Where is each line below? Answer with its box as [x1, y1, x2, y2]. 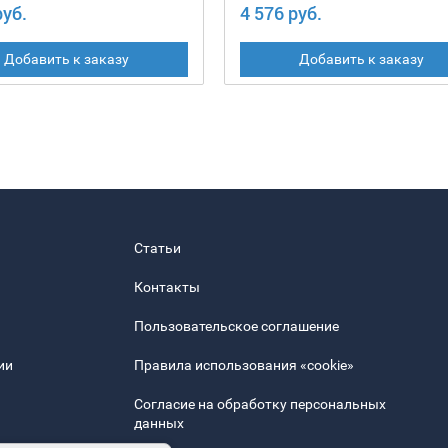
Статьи [134, 240, 181, 257]
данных [134, 415, 184, 432]
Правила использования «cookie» [134, 357, 354, 374]
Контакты [134, 279, 200, 296]
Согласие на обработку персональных [134, 396, 386, 413]
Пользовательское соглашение [134, 318, 339, 335]
